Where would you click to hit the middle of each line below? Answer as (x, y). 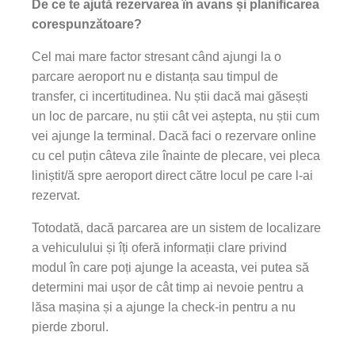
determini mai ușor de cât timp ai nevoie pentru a (168, 287)
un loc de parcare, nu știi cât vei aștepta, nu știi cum (176, 116)
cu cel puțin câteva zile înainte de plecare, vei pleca (176, 155)
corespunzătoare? (87, 24)
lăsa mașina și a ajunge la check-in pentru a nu (164, 307)
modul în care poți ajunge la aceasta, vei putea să (170, 267)
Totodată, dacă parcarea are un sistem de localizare (176, 227)
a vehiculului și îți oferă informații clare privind (159, 247)
